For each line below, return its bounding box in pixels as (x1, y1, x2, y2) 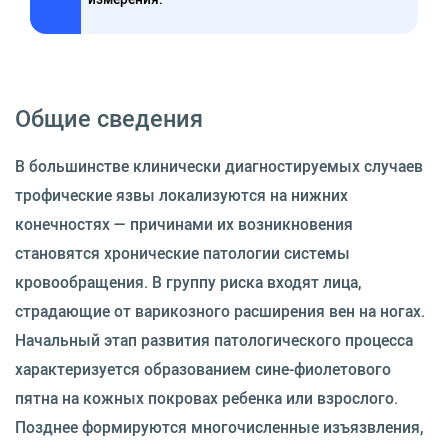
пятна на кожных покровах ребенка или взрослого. (15, 387, 398, 409)
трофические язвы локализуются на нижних (15, 184, 348, 206)
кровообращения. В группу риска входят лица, (15, 271, 361, 293)
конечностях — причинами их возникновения (15, 213, 353, 235)
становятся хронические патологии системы (15, 242, 350, 264)
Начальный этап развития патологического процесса (15, 329, 413, 351)
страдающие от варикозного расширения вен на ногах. (15, 300, 425, 322)
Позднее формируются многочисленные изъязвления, (15, 416, 423, 438)
